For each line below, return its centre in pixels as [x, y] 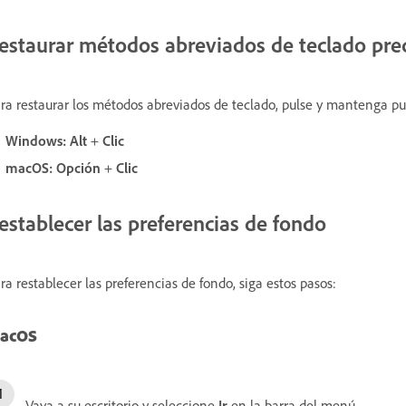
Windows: [36, 140]
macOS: [29, 167]
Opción [78, 167]
